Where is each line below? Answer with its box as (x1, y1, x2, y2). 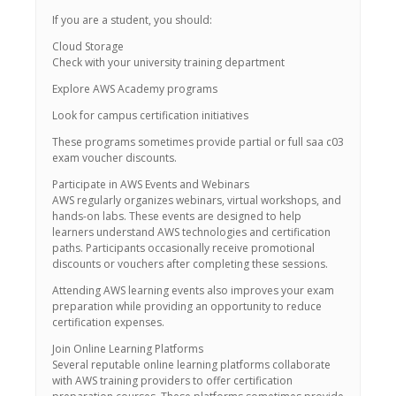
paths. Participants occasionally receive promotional (52, 240, 315, 255)
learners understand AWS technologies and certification (52, 225, 331, 240)
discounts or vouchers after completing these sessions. (52, 256, 328, 271)
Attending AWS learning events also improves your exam (52, 283, 334, 298)
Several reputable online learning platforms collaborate (52, 357, 331, 372)
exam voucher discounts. (52, 150, 177, 165)
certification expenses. (52, 315, 164, 330)
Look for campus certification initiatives (52, 108, 248, 123)
